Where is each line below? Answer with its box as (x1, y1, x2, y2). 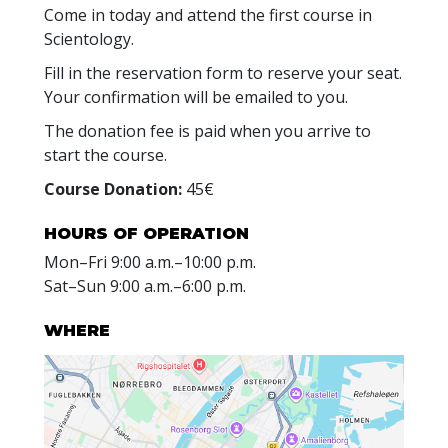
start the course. (44, 143, 167, 166)
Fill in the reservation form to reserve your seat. (44, 61, 402, 84)
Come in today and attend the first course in (44, 3, 372, 26)
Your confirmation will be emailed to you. (44, 85, 348, 108)
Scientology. (44, 27, 134, 50)
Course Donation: (44, 177, 182, 200)
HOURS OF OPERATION (44, 223, 249, 243)
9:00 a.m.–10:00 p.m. (111, 250, 256, 273)
